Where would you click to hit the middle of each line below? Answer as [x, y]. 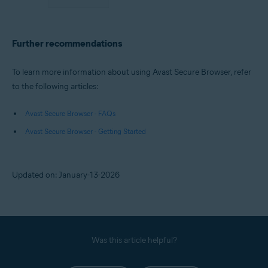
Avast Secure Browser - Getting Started [86, 132]
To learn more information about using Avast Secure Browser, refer [132, 72]
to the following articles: [55, 87]
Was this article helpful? [134, 240]
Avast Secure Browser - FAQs [70, 114]
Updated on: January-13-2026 [66, 175]
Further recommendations [67, 44]
